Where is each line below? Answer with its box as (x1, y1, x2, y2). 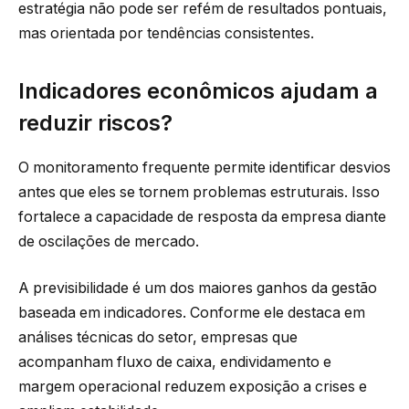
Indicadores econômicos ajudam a (18, 77, 378, 104)
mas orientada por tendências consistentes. (18, 24, 314, 42)
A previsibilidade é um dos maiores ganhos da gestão (18, 279, 377, 298)
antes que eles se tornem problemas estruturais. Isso (18, 183, 380, 201)
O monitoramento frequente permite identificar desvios (18, 158, 391, 176)
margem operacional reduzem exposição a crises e (18, 378, 367, 396)
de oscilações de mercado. (18, 232, 199, 250)
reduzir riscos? (18, 109, 173, 136)
